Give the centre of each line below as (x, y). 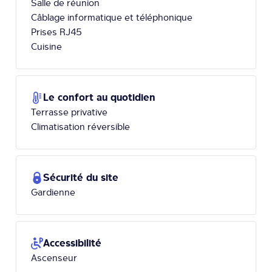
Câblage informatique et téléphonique (112, 17)
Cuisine (46, 46)
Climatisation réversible (80, 127)
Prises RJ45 (56, 32)
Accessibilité (72, 243)
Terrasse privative (69, 112)
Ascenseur (54, 258)
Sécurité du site (81, 178)
